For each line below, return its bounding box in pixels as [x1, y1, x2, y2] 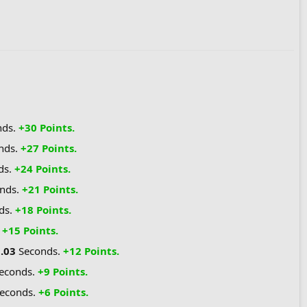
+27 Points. [21, 140, 77, 155]
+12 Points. [62, 243, 119, 258]
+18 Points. [15, 202, 71, 217]
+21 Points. [22, 182, 78, 196]
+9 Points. [38, 264, 88, 278]
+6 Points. [38, 284, 88, 299]
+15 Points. [2, 223, 58, 237]
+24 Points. [14, 161, 71, 175]
